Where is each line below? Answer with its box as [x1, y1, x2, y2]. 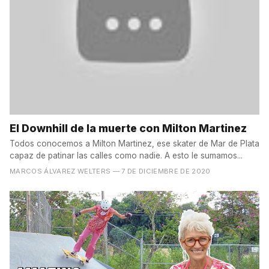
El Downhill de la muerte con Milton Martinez [10, 121, 247, 134]
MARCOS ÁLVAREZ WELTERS [10, 166, 111, 175]
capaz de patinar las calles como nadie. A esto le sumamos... [10, 150, 243, 160]
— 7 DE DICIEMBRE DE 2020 [112, 166, 211, 175]
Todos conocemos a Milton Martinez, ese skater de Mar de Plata [10, 138, 259, 148]
